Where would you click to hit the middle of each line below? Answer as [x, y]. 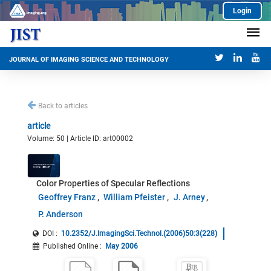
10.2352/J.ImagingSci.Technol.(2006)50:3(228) [139, 233]
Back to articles [63, 106]
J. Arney [189, 197]
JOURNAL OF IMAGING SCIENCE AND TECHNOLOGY [89, 60]
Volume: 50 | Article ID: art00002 [80, 139]
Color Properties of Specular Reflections [113, 183]
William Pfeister [135, 197]
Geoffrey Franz [67, 197]
